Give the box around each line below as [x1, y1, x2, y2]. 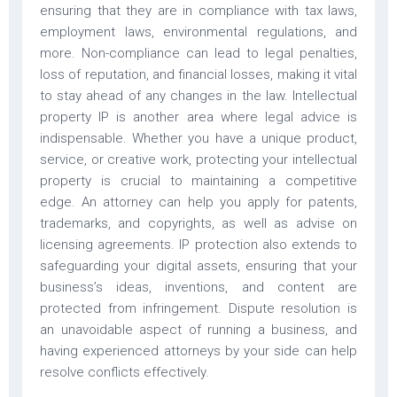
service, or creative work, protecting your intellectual [40, 151, 357, 167]
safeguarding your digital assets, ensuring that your [40, 257, 357, 274]
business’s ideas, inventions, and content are [40, 278, 357, 295]
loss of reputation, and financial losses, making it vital [40, 66, 357, 82]
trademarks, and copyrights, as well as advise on [40, 214, 357, 231]
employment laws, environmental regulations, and [40, 23, 357, 40]
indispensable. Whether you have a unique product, [40, 129, 357, 146]
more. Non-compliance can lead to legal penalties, [40, 44, 357, 61]
